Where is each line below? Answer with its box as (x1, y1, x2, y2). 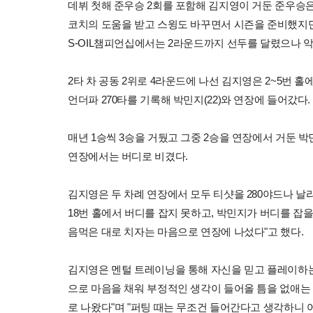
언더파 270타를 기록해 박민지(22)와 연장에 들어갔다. (68, 93, 310, 105)
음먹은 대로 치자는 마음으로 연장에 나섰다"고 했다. (68, 225, 304, 238)
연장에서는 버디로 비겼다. (68, 150, 188, 162)
